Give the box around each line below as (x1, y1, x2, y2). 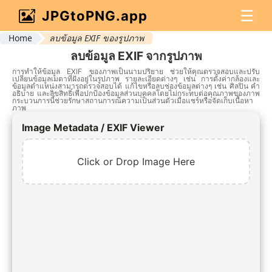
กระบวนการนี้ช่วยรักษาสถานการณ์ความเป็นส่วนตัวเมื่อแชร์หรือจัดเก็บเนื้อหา (12, 95, 253, 105)
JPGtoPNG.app (42, 7, 148, 24)
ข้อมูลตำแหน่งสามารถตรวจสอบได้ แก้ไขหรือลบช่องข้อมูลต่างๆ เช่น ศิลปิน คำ (12, 81, 260, 90)
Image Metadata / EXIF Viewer (22, 121, 165, 134)
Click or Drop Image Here (77, 155, 195, 168)
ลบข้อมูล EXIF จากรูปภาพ (70, 48, 202, 63)
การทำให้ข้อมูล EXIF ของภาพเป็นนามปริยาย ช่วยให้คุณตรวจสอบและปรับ (12, 66, 260, 76)
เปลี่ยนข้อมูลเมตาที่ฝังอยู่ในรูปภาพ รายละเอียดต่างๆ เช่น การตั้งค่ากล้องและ (12, 73, 260, 83)
